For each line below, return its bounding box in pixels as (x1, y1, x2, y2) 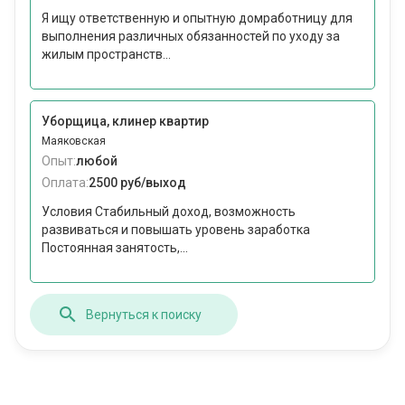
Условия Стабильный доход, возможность (42, 204, 296, 220)
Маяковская (42, 135, 106, 148)
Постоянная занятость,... (42, 240, 188, 256)
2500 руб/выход (89, 175, 186, 191)
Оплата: (42, 175, 89, 191)
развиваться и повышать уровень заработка (42, 222, 310, 238)
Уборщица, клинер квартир (42, 114, 209, 129)
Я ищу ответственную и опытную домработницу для (42, 11, 353, 26)
